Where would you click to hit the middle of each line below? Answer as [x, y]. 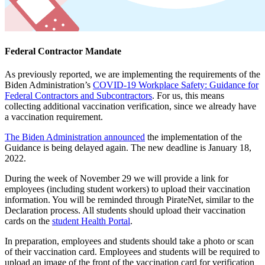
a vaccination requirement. [54, 117]
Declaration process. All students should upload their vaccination [125, 211]
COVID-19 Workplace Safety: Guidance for [176, 85]
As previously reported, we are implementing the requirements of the [132, 75]
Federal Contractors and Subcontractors [78, 96]
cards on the [28, 221]
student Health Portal [91, 221]
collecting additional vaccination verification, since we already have [130, 106]
